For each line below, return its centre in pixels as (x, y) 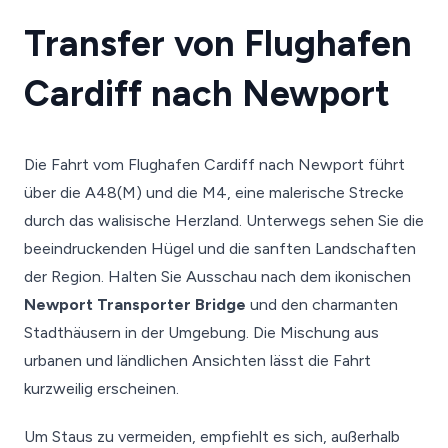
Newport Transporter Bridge (135, 304)
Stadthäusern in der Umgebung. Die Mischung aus (201, 332)
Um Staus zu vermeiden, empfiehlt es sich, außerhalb (212, 436)
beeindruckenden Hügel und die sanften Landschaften (220, 248)
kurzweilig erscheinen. (101, 388)
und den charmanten (322, 304)
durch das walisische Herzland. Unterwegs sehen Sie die (224, 220)
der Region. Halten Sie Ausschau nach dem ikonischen (217, 276)
